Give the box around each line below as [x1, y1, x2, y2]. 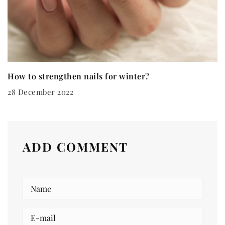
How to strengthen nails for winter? [8, 70, 150, 81]
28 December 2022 [8, 86, 73, 97]
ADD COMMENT [23, 138, 128, 155]
